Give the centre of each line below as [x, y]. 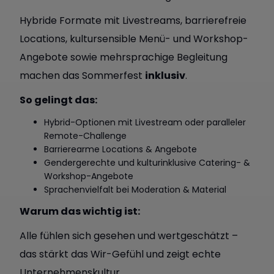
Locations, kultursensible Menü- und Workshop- [134, 39]
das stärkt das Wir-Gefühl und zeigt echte [120, 254]
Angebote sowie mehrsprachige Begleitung [124, 57]
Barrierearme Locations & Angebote [120, 149]
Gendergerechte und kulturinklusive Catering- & [147, 163]
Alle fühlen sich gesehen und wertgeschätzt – [129, 236]
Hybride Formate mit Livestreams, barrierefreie [133, 20]
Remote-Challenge [85, 136]
